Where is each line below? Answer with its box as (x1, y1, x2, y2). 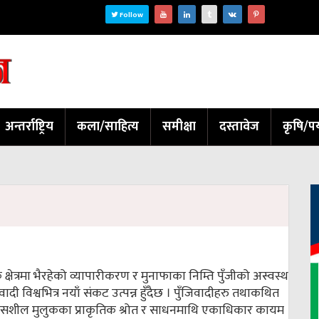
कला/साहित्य (77, 116, 139, 138)
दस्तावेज (219, 116, 259, 138)
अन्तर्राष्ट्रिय (5, 116, 53, 138)
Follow (118, 9, 144, 21)
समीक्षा (162, 116, 196, 138)
